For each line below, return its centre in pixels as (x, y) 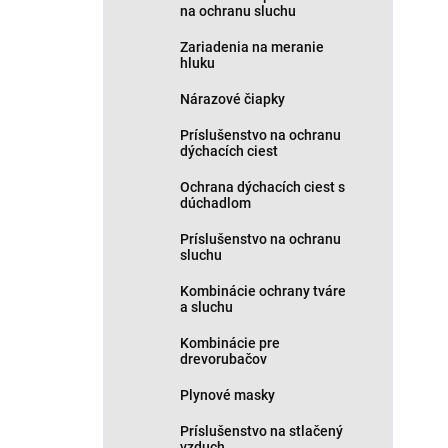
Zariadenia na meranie (252, 47)
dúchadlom (215, 203)
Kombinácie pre (230, 343)
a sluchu (206, 307)
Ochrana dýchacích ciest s (262, 187)
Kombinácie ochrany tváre (263, 291)
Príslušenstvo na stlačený (261, 431)
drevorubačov (223, 359)
